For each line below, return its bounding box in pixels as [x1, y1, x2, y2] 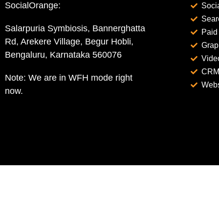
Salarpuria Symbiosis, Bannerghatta [5, 23, 145, 33]
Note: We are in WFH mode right [5, 73, 132, 83]
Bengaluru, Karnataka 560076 [5, 50, 122, 60]
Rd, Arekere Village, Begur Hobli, [5, 37, 133, 46]
